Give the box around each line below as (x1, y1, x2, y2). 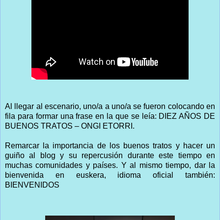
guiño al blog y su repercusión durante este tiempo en (5, 151, 215, 160)
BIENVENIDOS (5, 180, 59, 189)
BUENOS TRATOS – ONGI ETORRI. (5, 121, 135, 130)
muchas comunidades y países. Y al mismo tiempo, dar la (5, 161, 215, 169)
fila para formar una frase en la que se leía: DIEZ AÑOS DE (5, 111, 215, 120)
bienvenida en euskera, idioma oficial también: (5, 170, 215, 179)
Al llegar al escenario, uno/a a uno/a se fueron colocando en (5, 102, 215, 110)
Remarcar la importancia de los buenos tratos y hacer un (5, 141, 215, 150)
